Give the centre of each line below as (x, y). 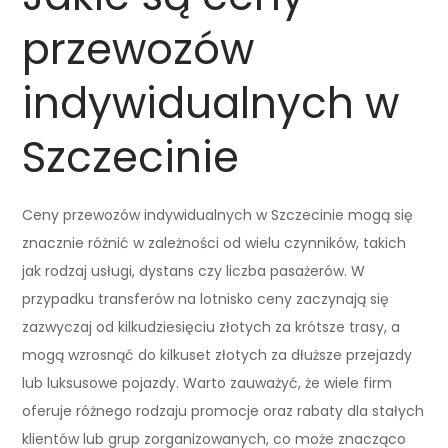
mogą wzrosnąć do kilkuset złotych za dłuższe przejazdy (217, 354)
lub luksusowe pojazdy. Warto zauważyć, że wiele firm (207, 382)
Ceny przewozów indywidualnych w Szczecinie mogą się (218, 214)
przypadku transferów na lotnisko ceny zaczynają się (206, 298)
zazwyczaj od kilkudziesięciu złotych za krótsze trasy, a (211, 326)
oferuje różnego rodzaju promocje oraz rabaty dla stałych (223, 410)
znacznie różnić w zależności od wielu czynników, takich (214, 242)
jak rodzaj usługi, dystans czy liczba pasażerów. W (194, 270)
